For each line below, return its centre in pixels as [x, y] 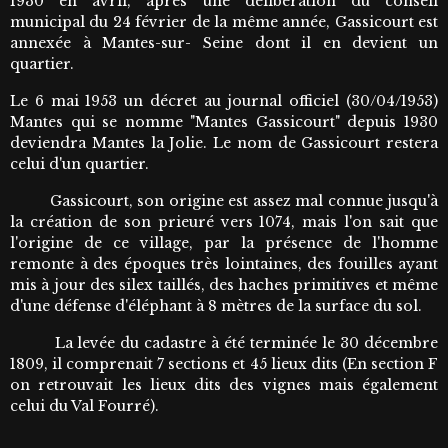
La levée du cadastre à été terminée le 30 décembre [224, 343]
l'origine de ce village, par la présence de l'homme [224, 243]
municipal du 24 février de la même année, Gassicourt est [224, 22]
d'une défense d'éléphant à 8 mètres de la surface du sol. [216, 306]
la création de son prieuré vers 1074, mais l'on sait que [224, 222]
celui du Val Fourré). [84, 406]
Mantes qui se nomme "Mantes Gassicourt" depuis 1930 [224, 122]
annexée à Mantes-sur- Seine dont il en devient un [224, 43]
